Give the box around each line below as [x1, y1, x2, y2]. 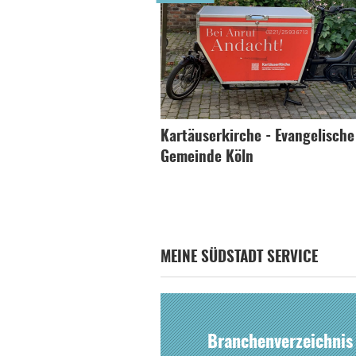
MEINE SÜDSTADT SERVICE [161, 250, 318, 265]
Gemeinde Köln [161, 150, 253, 165]
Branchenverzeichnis [207, 334, 353, 351]
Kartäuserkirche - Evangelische [161, 130, 354, 145]
